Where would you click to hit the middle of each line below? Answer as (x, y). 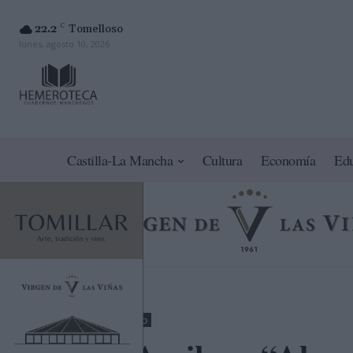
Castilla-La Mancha (120, 160)
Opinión (83, 321)
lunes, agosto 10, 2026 (64, 43)
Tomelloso (96, 29)
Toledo (131, 321)
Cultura (222, 160)
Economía (288, 160)
